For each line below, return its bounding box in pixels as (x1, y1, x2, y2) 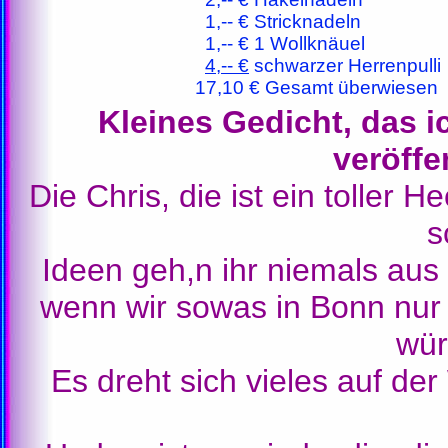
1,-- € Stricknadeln (195, 11, 361, 32)
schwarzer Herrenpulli (249, 55, 441, 76)
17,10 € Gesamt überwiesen (195, 77, 438, 98)
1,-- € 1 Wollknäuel (195, 33, 365, 54)
